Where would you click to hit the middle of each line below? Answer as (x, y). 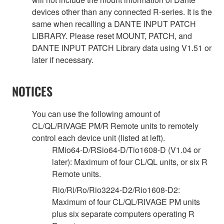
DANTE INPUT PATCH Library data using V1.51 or (122, 47)
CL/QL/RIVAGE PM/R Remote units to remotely (115, 125)
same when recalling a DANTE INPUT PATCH (114, 23)
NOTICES (32, 91)
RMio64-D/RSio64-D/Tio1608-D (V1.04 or (126, 149)
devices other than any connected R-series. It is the (122, 11)
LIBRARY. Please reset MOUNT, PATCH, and (112, 35)
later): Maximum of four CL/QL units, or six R (130, 161)
